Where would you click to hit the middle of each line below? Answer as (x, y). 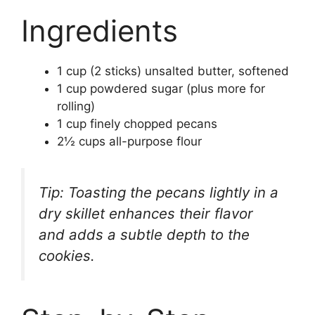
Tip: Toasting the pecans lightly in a (159, 192)
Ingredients (99, 30)
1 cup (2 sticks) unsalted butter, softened (173, 71)
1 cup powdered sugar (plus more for (161, 88)
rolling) (76, 106)
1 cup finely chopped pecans (137, 123)
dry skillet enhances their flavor (146, 213)
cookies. (67, 256)
